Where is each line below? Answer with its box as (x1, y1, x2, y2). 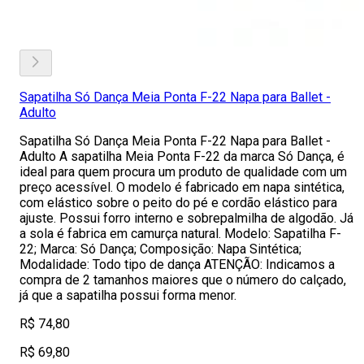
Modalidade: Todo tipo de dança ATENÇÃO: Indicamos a (19, 257, 335, 272)
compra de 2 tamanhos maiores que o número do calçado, (19, 272, 346, 288)
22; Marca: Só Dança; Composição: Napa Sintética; (19, 241, 301, 257)
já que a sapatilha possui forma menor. (19, 288, 236, 303)
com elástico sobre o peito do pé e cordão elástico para (19, 195, 337, 210)
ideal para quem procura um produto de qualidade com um (19, 164, 347, 180)
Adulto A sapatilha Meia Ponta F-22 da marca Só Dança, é (19, 149, 344, 164)
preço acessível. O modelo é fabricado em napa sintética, (19, 180, 344, 195)
